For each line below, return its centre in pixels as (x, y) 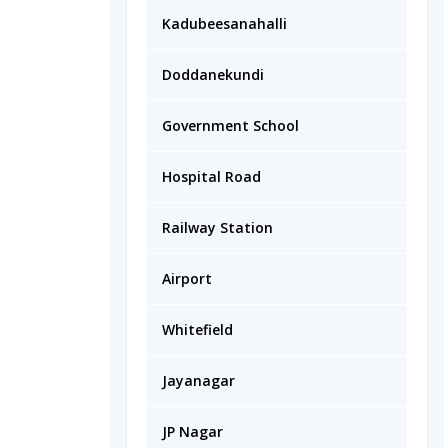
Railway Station (217, 227)
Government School (230, 125)
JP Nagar (192, 431)
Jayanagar (198, 380)
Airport (187, 278)
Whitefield (197, 329)
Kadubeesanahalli (224, 23)
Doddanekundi (213, 74)
